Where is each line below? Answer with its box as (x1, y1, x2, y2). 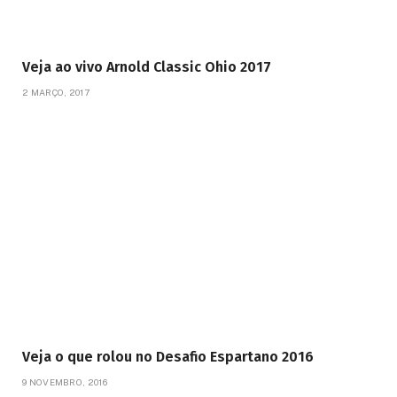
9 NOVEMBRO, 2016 (22, 376, 107, 387)
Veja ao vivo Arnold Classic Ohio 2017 (22, 58, 271, 75)
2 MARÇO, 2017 (22, 86, 90, 97)
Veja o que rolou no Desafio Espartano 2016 (22, 347, 314, 365)
